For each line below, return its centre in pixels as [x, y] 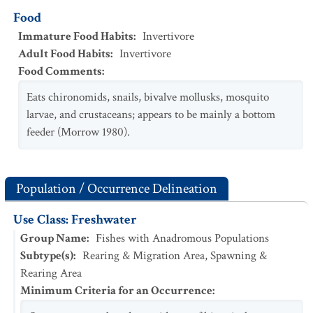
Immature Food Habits [76, 36]
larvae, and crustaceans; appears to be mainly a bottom [151, 115]
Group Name [53, 238]
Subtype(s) [47, 256]
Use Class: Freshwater [75, 220]
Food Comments [60, 71]
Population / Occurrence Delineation [117, 189]
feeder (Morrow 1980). [78, 132]
